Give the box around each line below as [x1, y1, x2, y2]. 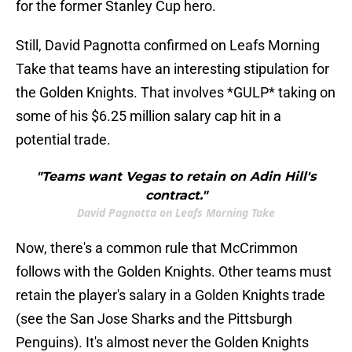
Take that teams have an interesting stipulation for [16, 60, 329, 78]
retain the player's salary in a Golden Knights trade [16, 287, 325, 304]
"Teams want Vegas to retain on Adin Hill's [36, 169, 316, 185]
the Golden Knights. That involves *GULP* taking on [16, 84, 335, 101]
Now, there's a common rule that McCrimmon [16, 240, 298, 257]
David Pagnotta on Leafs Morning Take [77, 205, 275, 221]
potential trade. [16, 131, 111, 148]
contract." [145, 188, 207, 203]
